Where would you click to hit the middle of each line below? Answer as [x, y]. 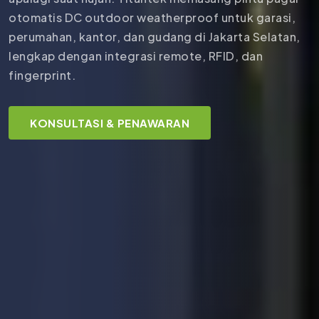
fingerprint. [42, 75]
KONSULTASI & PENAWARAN [110, 123]
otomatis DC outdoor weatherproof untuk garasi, [152, 17]
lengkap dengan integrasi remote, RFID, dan [136, 56]
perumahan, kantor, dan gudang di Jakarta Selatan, [155, 36]
